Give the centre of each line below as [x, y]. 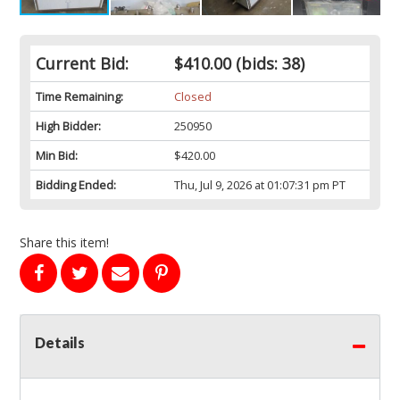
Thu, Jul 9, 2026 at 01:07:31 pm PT [259, 185]
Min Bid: [57, 156]
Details [60, 343]
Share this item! [64, 243]
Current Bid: [82, 64]
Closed [192, 97]
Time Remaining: [79, 97]
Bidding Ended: [76, 185]
